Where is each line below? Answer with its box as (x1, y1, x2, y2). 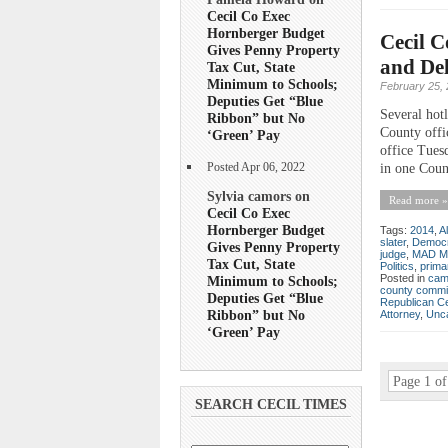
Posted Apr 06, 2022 (207, 160, 305, 174)
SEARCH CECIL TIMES (195, 397, 347, 413)
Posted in (380, 271, 428, 284)
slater (380, 235, 406, 248)
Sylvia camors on (207, 187, 310, 204)
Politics (380, 259, 414, 272)
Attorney (380, 307, 420, 320)
